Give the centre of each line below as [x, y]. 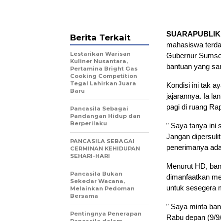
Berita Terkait [100, 37]
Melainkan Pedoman [102, 188]
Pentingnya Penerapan [106, 214]
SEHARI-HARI [92, 156]
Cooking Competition [104, 76]
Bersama [86, 196]
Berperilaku [89, 123]
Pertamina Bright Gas [104, 69]
